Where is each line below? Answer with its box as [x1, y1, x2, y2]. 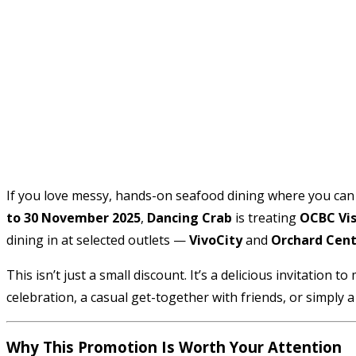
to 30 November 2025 [6, 208, 141, 226]
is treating [232, 208, 300, 226]
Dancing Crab [147, 208, 232, 226]
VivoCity [189, 230, 242, 249]
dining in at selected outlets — [6, 230, 189, 249]
